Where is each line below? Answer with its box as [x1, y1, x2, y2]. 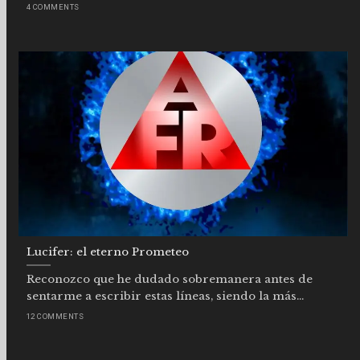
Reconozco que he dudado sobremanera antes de [27, 272, 313, 287]
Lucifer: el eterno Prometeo [27, 244, 189, 259]
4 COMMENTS [27, 2, 80, 12]
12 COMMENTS [27, 311, 84, 321]
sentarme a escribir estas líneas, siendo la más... [27, 289, 304, 304]
